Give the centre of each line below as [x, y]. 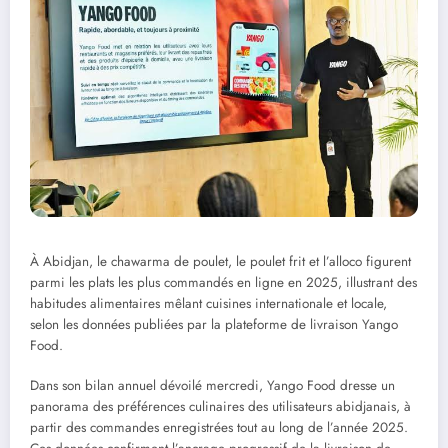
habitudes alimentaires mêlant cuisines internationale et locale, [208, 304]
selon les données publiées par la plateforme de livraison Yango [214, 325]
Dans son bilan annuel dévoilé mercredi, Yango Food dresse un [212, 386]
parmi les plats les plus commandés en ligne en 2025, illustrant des [223, 283]
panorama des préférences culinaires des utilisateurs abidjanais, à [220, 407]
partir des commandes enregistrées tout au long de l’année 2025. [219, 428]
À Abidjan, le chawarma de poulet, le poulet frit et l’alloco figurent [220, 262]
